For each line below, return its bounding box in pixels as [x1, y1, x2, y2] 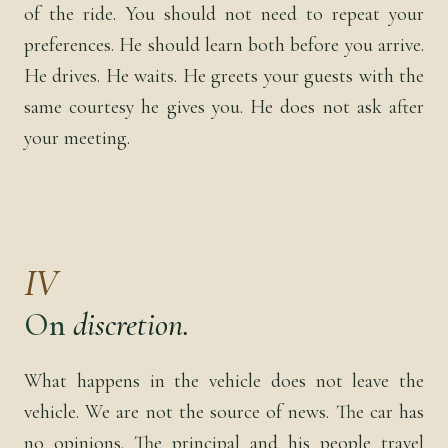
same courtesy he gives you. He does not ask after [24, 94, 424, 119]
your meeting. [24, 125, 130, 150]
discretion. [73, 304, 189, 344]
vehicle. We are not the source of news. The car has [24, 399, 424, 424]
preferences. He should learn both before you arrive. [24, 32, 424, 57]
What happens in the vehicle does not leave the [24, 368, 424, 393]
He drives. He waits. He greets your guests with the [24, 63, 424, 88]
